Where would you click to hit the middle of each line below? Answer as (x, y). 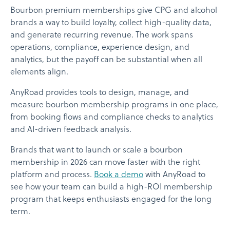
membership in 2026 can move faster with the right (105, 163)
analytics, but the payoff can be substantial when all (106, 60)
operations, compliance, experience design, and (100, 48)
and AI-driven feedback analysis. (71, 130)
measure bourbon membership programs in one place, (114, 106)
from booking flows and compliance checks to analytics (112, 118)
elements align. (39, 73)
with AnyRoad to (174, 175)
